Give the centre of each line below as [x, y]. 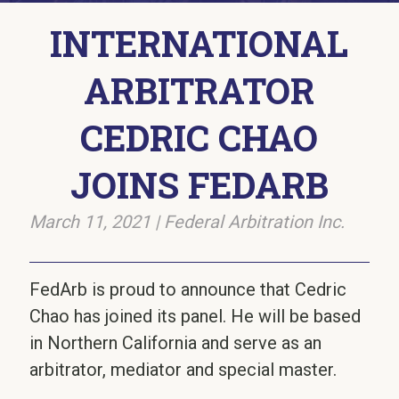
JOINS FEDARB [199, 185]
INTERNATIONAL [199, 43]
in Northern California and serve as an [176, 343]
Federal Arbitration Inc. [255, 222]
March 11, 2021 [90, 222]
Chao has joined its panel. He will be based [195, 316]
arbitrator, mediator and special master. [183, 370]
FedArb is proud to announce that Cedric [188, 289]
